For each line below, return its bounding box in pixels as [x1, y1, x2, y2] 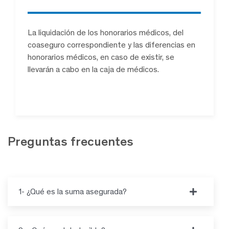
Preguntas [8, 133, 71, 149]
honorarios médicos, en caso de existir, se [28, 52, 174, 62]
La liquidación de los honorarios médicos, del [28, 27, 184, 37]
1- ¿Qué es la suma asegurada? [18, 186, 127, 196]
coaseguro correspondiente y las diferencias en [28, 39, 195, 50]
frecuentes [71, 133, 133, 149]
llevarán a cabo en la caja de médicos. [28, 64, 159, 74]
